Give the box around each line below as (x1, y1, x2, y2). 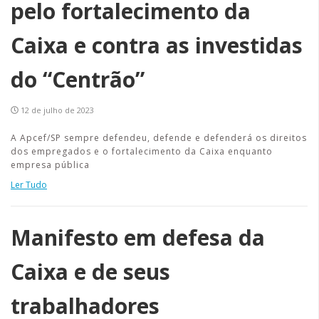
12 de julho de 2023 (21, 105, 94, 115)
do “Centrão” (11, 65, 145, 94)
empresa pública (11, 159, 90, 171)
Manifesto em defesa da (11, 223, 265, 252)
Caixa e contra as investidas (11, 31, 303, 60)
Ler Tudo (11, 179, 47, 191)
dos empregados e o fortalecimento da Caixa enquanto (11, 145, 273, 157)
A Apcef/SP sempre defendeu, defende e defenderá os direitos (11, 132, 307, 144)
